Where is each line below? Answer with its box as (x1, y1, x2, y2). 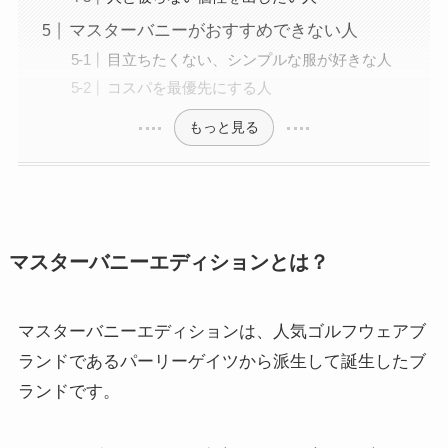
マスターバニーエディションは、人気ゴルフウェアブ (17, 322, 426, 342)
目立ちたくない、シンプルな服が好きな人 (107, 51, 393, 69)
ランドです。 (17, 382, 120, 402)
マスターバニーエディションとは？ (8, 251, 329, 274)
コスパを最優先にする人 (107, 78, 273, 96)
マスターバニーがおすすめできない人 (68, 21, 358, 41)
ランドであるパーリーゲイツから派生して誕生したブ (17, 352, 426, 372)
